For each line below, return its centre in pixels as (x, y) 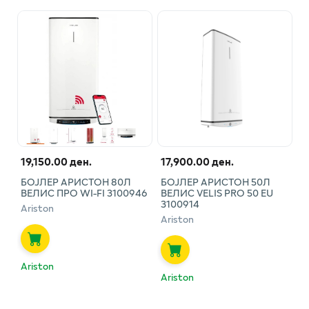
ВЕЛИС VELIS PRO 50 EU (217, 192)
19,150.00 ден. (56, 161)
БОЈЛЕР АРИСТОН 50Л (215, 181)
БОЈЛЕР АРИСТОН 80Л (76, 181)
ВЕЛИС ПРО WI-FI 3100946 (84, 192)
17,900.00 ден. (197, 161)
